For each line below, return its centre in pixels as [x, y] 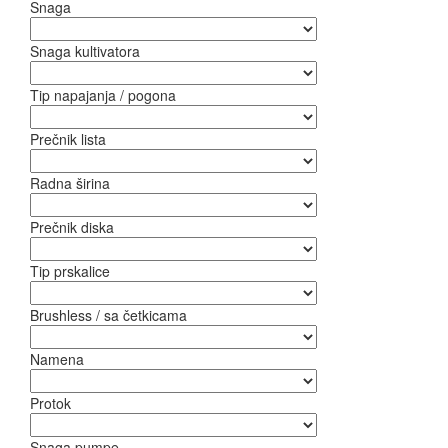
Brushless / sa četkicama [108, 315]
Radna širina [70, 183]
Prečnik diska [72, 227]
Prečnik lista [68, 139]
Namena [57, 359]
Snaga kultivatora [85, 51]
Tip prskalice [70, 271]
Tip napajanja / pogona [103, 95]
